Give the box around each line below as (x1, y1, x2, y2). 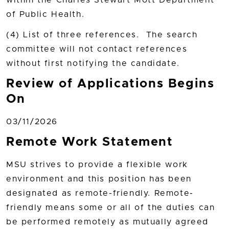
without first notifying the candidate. (6, 59, 180, 67)
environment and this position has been (6, 174, 192, 183)
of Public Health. (6, 10, 85, 19)
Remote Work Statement (6, 135, 173, 148)
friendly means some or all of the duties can (6, 203, 215, 212)
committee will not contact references (6, 44, 188, 53)
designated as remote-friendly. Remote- (6, 189, 194, 197)
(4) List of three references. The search (6, 30, 198, 39)
